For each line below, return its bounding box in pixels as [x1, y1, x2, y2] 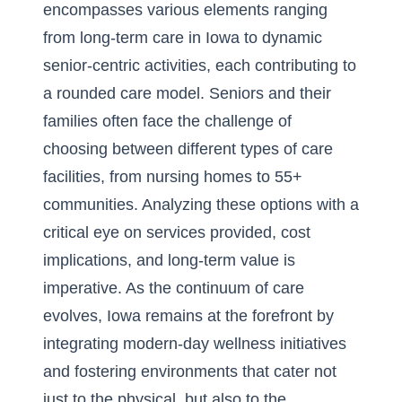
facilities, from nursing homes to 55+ [43, 168, 302, 186]
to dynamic [240, 29, 322, 47]
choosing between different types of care [43, 140, 333, 158]
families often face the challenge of [43, 112, 292, 130]
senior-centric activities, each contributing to [43, 57, 356, 74]
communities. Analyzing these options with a [43, 196, 359, 214]
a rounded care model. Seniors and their [43, 84, 331, 102]
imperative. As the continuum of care [43, 279, 304, 297]
